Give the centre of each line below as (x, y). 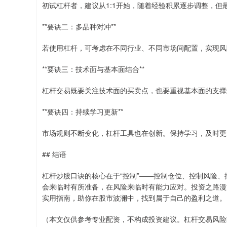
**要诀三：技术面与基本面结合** (93, 69)
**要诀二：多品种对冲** (79, 26)
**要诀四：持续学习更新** (83, 111)
